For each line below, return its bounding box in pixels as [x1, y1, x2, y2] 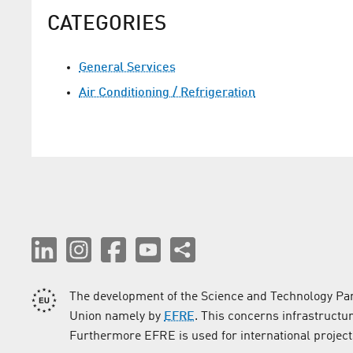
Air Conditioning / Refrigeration [79, 87, 255, 100]
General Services [79, 61, 176, 75]
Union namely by [69, 310, 164, 324]
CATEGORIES [47, 14, 166, 35]
